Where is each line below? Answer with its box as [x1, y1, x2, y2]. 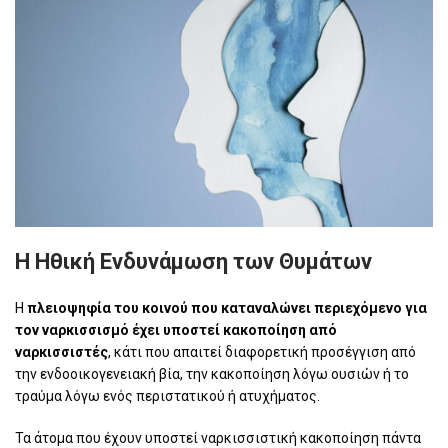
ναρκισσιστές [15, 344, 108, 361]
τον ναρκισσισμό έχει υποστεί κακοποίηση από [15, 322, 337, 339]
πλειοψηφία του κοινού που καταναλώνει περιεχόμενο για [27, 300, 427, 317]
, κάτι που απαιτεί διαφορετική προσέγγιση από [108, 344, 416, 361]
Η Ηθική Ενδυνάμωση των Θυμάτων [15, 249, 372, 275]
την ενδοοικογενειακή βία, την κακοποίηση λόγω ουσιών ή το [15, 366, 409, 383]
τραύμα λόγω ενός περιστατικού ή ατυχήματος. [15, 388, 320, 405]
